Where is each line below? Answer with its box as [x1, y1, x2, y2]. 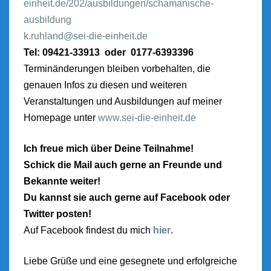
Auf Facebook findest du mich [24, 225, 153, 235]
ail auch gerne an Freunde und [82, 160, 222, 170]
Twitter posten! [24, 209, 91, 219]
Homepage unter [24, 113, 98, 123]
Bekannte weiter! [24, 176, 100, 186]
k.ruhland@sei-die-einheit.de [24, 31, 148, 41]
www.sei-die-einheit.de [98, 113, 196, 123]
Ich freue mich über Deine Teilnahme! [24, 143, 194, 154]
